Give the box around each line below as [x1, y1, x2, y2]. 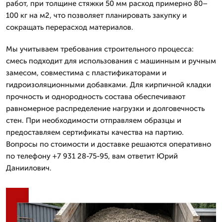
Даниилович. [6, 163, 52, 172]
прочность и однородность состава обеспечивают [6, 92, 185, 101]
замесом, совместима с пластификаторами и [6, 68, 166, 77]
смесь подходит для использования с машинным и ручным [6, 56, 216, 65]
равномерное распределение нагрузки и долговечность [6, 104, 205, 113]
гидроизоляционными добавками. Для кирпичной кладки [6, 80, 211, 89]
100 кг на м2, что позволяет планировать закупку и [6, 10, 187, 20]
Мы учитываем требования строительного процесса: [6, 44, 194, 54]
